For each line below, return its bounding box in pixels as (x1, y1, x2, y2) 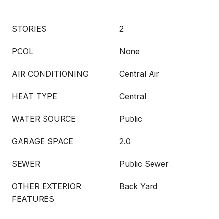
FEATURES (12, 194, 54, 204)
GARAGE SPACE (12, 136, 73, 146)
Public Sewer (119, 159, 169, 169)
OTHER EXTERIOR (12, 181, 81, 191)
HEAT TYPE (12, 91, 57, 101)
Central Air (119, 69, 159, 79)
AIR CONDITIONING (12, 69, 88, 79)
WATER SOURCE (12, 114, 76, 124)
